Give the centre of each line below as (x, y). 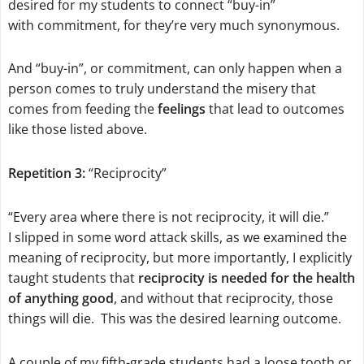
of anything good (61, 298)
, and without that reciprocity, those (223, 298)
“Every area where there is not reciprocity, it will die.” (168, 217)
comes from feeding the (82, 109)
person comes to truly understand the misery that (162, 89)
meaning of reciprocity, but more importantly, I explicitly (180, 257)
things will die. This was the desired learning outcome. (174, 318)
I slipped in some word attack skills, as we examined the (177, 237)
